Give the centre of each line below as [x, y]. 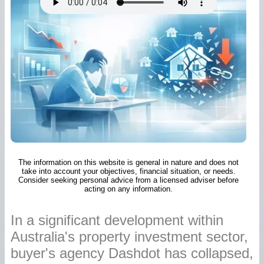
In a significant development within [117, 220]
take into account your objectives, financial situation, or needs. [128, 171]
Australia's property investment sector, [129, 236]
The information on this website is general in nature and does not [128, 162]
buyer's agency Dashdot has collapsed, [132, 253]
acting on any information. [128, 189]
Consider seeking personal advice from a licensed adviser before [128, 180]
